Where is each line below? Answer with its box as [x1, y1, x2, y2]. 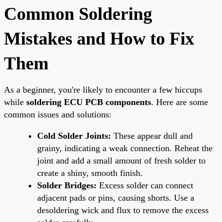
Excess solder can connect [97, 180, 193, 190]
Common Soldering [4, 3, 152, 24]
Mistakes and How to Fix [4, 28, 194, 49]
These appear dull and [111, 130, 193, 141]
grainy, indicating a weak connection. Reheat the [37, 143, 213, 153]
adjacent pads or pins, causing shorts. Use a [37, 192, 194, 203]
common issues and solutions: [4, 109, 111, 119]
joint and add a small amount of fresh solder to [37, 155, 206, 166]
